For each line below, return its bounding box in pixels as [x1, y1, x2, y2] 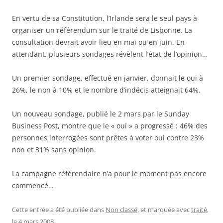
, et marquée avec [137, 205, 191, 215]
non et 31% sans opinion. [12, 145, 96, 155]
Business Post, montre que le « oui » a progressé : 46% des [12, 121, 208, 131]
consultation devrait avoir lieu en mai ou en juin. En [12, 37, 185, 47]
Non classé [106, 205, 137, 215]
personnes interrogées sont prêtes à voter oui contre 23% [12, 133, 204, 143]
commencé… [12, 181, 54, 191]
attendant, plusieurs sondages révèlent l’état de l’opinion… [12, 49, 208, 59]
